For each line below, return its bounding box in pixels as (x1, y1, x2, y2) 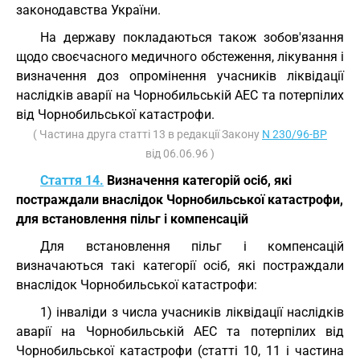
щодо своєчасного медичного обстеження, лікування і (16, 49, 344, 64)
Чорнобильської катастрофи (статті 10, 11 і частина (16, 343, 344, 358)
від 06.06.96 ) (145, 147, 215, 160)
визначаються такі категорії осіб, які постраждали (16, 258, 344, 273)
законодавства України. (16, 2, 161, 18)
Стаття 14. (40, 173, 104, 188)
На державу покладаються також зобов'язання (40, 30, 344, 45)
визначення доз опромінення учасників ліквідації (16, 68, 344, 84)
